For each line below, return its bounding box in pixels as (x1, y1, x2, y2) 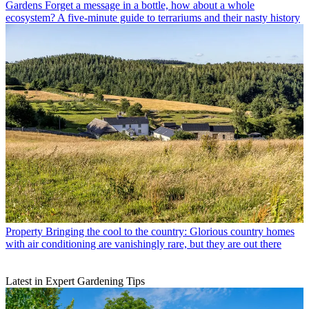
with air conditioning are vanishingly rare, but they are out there (6, 238, 281, 250)
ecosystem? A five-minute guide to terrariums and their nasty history (6, 12, 300, 24)
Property (6, 226, 43, 238)
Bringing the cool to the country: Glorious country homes (46, 226, 295, 238)
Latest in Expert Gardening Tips (6, 275, 145, 288)
